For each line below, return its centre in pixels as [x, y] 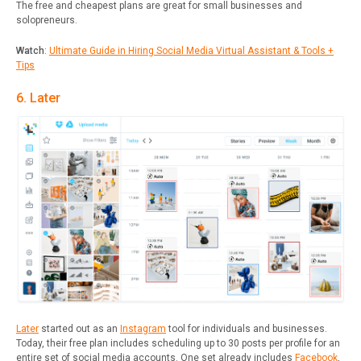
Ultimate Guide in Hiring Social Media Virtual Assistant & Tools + [191, 50]
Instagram [143, 329]
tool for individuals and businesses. [247, 329]
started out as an [79, 329]
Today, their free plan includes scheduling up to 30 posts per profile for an [178, 344]
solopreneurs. [47, 20]
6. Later [38, 98]
